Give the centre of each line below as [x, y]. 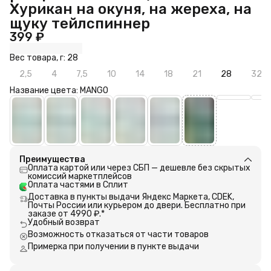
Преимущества [52, 159]
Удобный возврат [64, 222]
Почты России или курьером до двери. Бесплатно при [137, 205]
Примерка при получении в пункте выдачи [113, 246]
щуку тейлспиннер [80, 23]
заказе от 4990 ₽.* [66, 214]
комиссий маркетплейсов [80, 176]
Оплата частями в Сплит [78, 184]
